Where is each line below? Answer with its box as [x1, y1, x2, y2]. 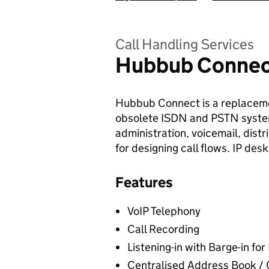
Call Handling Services [115, 35, 254, 53]
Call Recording [127, 222, 199, 236]
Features [115, 174, 173, 191]
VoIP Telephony [127, 204, 201, 218]
